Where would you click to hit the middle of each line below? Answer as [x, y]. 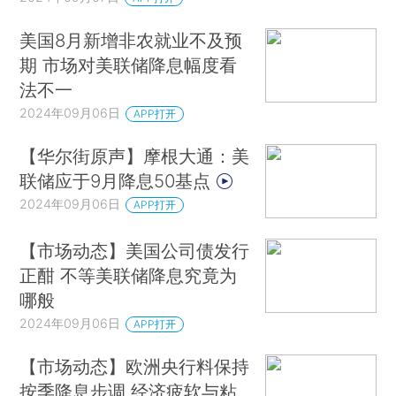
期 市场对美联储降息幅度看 [129, 65]
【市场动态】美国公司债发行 [135, 251]
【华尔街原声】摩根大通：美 [135, 156]
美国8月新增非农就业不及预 [131, 41]
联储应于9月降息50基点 [118, 180]
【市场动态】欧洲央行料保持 [135, 367]
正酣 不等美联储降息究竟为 [129, 276]
